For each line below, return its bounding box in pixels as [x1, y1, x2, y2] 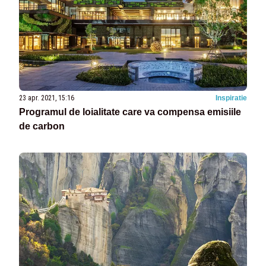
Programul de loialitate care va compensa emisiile [19, 106, 241, 117]
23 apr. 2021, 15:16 [19, 93, 74, 102]
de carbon [19, 121, 65, 131]
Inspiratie [216, 93, 247, 102]
